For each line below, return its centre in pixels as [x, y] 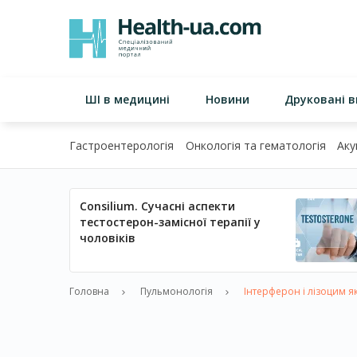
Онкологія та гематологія [255, 145]
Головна [89, 291]
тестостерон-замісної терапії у [170, 222]
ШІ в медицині [127, 99]
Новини [227, 99]
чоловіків [108, 238]
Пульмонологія [177, 291]
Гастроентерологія [122, 145]
